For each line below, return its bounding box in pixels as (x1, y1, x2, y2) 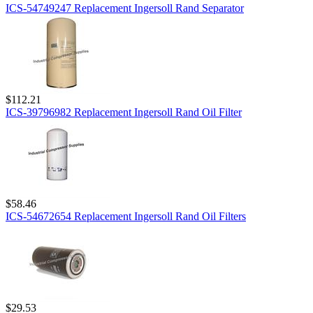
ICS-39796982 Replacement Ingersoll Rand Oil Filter (6, 106, 242, 118)
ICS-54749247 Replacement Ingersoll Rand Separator (6, 2, 244, 14)
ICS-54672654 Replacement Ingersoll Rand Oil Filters (6, 210, 246, 222)
